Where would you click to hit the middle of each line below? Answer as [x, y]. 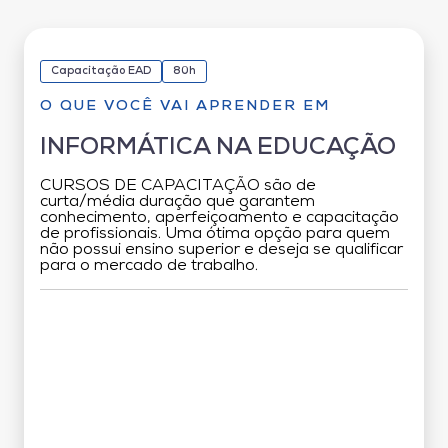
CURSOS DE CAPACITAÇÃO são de [178, 185]
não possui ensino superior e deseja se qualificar [221, 249]
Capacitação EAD [101, 71]
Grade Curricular [224, 323]
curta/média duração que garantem [177, 201]
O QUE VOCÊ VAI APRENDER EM [185, 106]
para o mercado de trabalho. [149, 265]
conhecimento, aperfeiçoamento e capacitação [219, 217]
